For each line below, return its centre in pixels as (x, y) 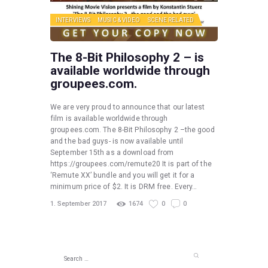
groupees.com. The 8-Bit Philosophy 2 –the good (133, 130)
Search (68, 254)
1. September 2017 (78, 203)
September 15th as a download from (112, 152)
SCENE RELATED (170, 20)
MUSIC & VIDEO (119, 20)
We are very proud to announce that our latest (128, 107)
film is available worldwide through (109, 118)
